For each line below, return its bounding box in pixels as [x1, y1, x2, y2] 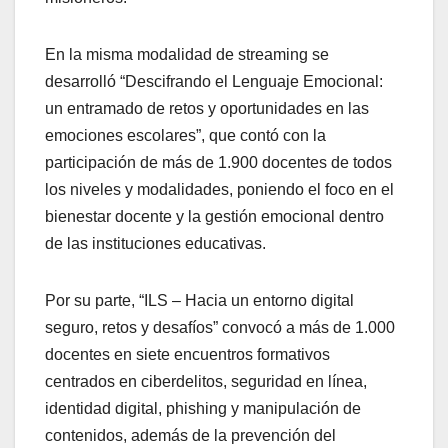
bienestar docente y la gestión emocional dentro [45, 208, 384, 226]
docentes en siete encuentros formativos [45, 346, 330, 364]
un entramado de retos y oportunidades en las [45, 100, 369, 118]
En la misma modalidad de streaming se [45, 46, 329, 64]
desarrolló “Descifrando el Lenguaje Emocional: [45, 73, 383, 91]
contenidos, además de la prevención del [45, 427, 336, 445]
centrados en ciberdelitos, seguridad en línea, [45, 373, 367, 391]
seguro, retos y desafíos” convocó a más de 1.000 [45, 319, 395, 337]
